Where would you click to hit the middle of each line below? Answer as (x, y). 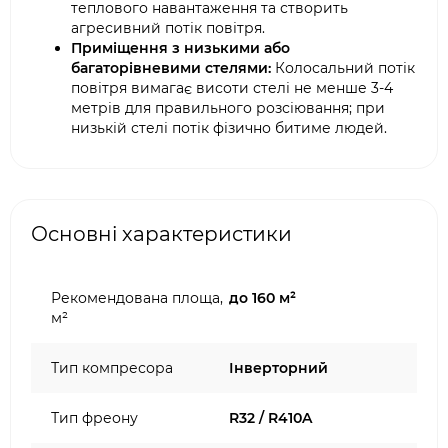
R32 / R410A (270, 418)
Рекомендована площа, (137, 298)
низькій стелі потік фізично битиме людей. (229, 128)
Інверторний (278, 368)
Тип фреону (94, 418)
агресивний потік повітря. (168, 28)
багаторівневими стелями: (171, 68)
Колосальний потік (343, 68)
